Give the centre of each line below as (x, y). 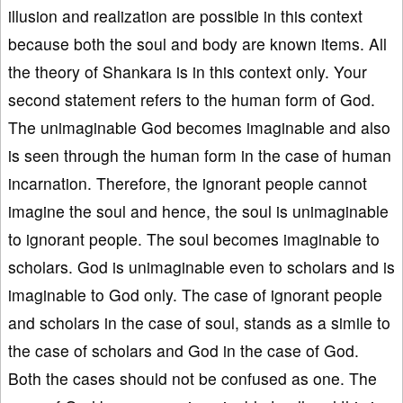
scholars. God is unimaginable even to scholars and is (201, 266)
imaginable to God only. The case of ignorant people (195, 294)
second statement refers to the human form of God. (192, 99)
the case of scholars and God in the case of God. (184, 350)
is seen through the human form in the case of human (200, 155)
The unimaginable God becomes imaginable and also (199, 127)
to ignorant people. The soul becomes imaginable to (194, 238)
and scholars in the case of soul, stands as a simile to (199, 322)
